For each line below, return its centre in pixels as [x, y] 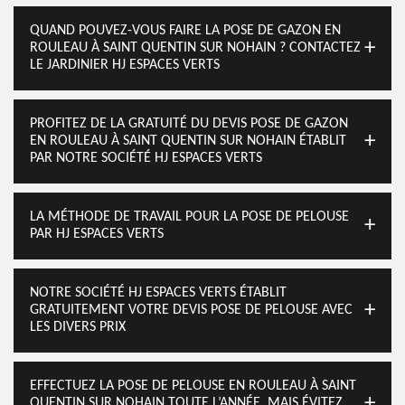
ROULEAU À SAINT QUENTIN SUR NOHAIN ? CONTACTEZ [195, 48]
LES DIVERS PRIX [78, 327]
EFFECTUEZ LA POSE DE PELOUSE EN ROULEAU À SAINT [193, 386]
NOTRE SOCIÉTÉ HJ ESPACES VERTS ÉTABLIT [158, 293]
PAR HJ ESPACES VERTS [97, 234]
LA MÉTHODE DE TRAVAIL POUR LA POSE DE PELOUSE [189, 217]
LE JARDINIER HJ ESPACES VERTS [125, 65]
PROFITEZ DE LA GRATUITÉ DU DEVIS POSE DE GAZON [189, 124]
